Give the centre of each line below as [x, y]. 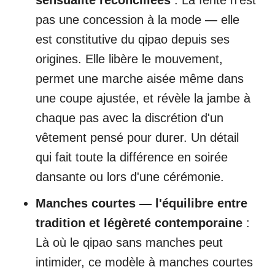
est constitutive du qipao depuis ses [133, 40]
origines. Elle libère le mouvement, [129, 59]
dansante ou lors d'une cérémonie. [130, 177]
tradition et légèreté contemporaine [139, 223]
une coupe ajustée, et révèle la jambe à [143, 99]
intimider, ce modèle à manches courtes [144, 262]
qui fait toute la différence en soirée [132, 157]
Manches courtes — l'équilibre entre [141, 203]
